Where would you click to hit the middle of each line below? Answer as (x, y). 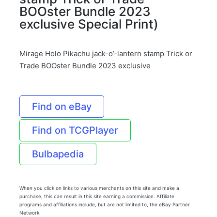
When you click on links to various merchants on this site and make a (99, 188)
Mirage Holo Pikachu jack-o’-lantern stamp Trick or (106, 54)
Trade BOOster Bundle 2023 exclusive (85, 66)
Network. (30, 213)
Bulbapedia (58, 154)
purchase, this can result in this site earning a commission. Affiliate (97, 196)
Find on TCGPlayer (75, 131)
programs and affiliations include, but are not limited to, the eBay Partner (105, 205)
